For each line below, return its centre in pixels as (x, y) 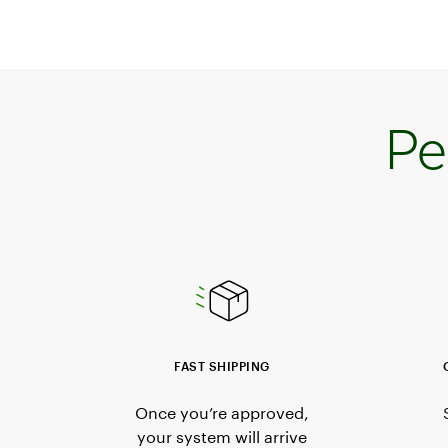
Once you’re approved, (222, 412)
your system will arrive (222, 436)
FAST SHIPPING (222, 365)
